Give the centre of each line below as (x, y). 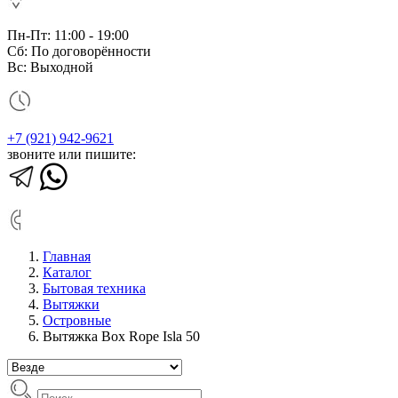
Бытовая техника (94, 288)
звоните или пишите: (72, 154)
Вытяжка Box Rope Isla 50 (121, 336)
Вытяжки (71, 304)
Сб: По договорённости (79, 51)
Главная (67, 256)
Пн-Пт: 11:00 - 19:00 (68, 35)
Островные (77, 320)
